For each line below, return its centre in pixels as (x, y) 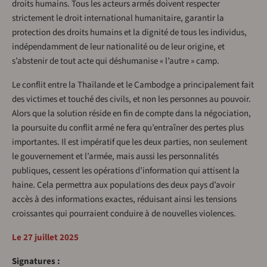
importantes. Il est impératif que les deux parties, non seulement (130, 142)
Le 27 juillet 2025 (45, 237)
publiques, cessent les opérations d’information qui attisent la (126, 170)
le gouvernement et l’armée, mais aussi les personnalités (115, 156)
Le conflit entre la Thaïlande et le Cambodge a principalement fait (133, 85)
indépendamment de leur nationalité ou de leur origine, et (118, 46)
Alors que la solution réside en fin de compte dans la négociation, (131, 113)
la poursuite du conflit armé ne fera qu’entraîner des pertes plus (128, 128)
